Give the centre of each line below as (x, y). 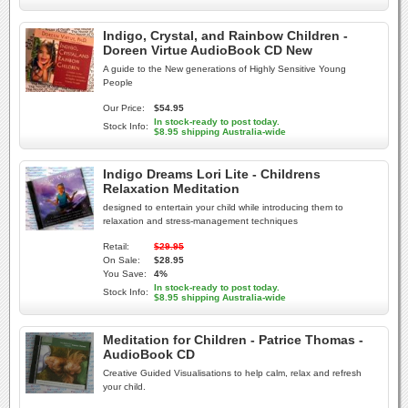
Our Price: (124, 108)
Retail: (116, 246)
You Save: (125, 274)
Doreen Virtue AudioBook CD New (208, 50)
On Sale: (122, 260)
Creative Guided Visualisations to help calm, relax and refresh (232, 373)
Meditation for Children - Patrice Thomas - (233, 340)
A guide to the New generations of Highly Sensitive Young (224, 69)
